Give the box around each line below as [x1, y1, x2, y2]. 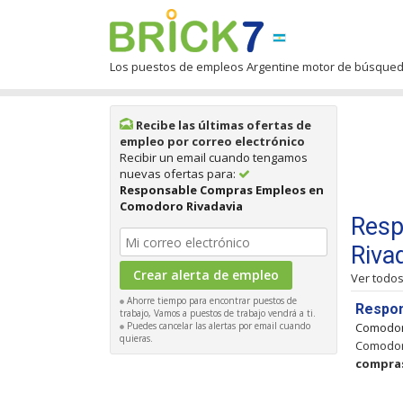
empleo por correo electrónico [120, 133, 305, 149]
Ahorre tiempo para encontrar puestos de [124, 294, 297, 307]
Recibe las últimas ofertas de [133, 117, 311, 133]
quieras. [120, 332, 153, 345]
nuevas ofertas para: [120, 166, 238, 182]
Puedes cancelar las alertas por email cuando [124, 319, 310, 332]
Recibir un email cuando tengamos [120, 149, 308, 166]
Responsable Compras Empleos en [120, 182, 324, 198]
